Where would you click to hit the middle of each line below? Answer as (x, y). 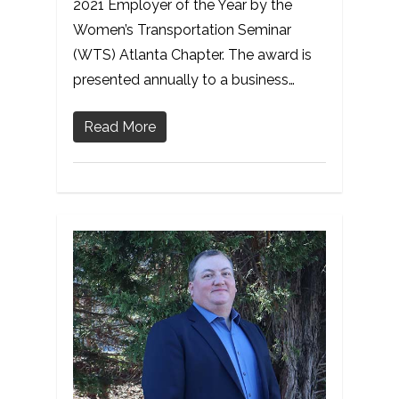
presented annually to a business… (184, 80)
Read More (120, 127)
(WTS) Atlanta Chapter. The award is (192, 55)
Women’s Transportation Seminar (182, 30)
